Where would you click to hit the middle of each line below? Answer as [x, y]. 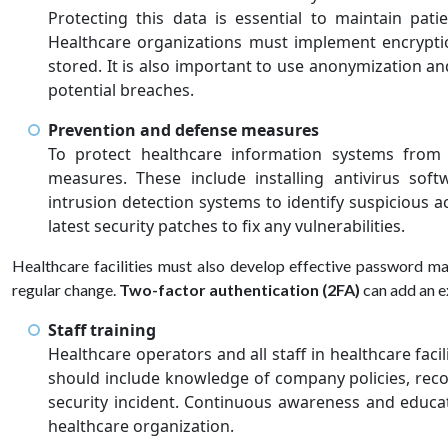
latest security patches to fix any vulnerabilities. [228, 225]
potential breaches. [123, 89]
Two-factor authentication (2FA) [239, 289]
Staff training [102, 329]
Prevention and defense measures [183, 129]
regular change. [65, 289]
